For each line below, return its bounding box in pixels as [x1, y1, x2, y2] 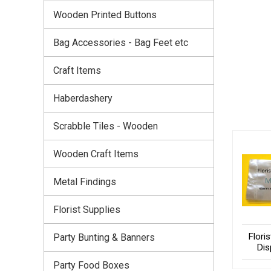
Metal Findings [53, 175, 116, 188]
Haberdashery [53, 92, 113, 104]
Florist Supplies [53, 203, 120, 215]
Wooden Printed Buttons [53, 8, 157, 21]
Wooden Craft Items [53, 148, 139, 160]
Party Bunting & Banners [53, 231, 155, 243]
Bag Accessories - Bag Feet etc [53, 36, 188, 48]
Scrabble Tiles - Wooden [53, 120, 158, 132]
